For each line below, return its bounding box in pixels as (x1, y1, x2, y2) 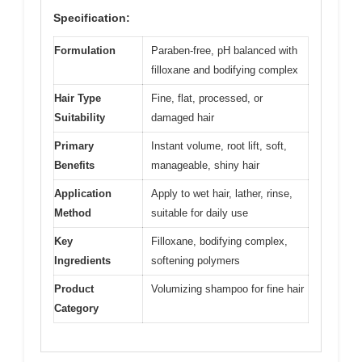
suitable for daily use (151, 207, 248, 220)
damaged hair (151, 112, 214, 124)
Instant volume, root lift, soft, (151, 140, 287, 153)
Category (54, 302, 99, 315)
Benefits (54, 159, 95, 172)
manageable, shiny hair (151, 159, 259, 172)
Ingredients (54, 255, 111, 267)
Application (54, 187, 112, 200)
